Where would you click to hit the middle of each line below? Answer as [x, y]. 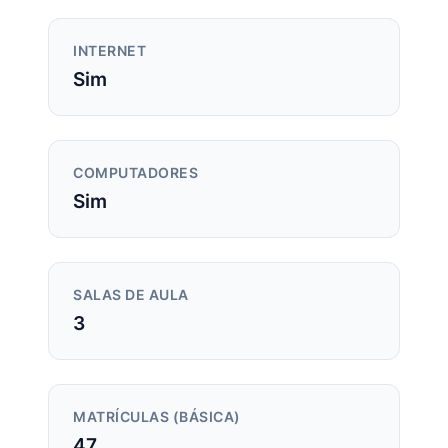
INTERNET [109, 51]
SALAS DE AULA [131, 295]
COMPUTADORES [135, 173]
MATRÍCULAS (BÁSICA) [157, 417]
